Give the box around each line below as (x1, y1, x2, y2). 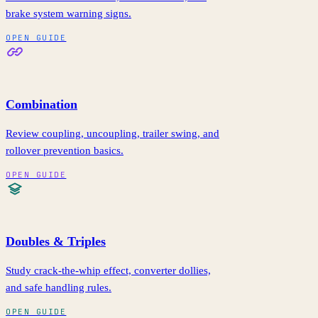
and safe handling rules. (6, 281, 111, 293)
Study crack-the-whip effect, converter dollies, (6, 264, 211, 276)
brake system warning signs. (6, 7, 131, 19)
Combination (6, 97, 77, 111)
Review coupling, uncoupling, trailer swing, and (6, 127, 219, 139)
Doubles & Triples (6, 234, 106, 248)
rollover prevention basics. (6, 144, 124, 156)
